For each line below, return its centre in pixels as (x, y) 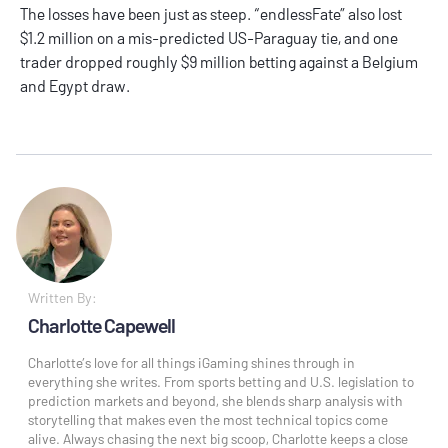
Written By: (62, 298)
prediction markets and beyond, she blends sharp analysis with (215, 401)
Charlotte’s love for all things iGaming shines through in (191, 363)
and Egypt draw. (78, 86)
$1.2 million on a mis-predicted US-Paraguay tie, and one (209, 38)
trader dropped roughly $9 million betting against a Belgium (219, 62)
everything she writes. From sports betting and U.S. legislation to (221, 382)
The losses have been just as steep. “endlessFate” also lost (211, 14)
